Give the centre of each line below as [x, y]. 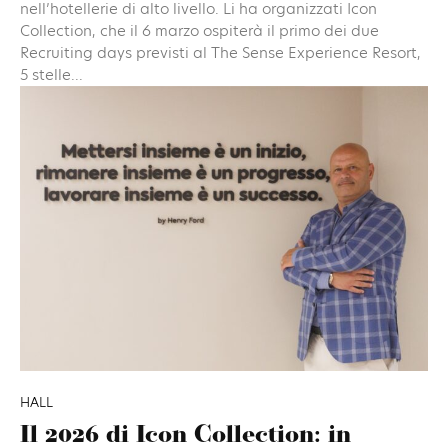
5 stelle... [51, 74]
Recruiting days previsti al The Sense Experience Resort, [220, 52]
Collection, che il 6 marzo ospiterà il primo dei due [199, 30]
